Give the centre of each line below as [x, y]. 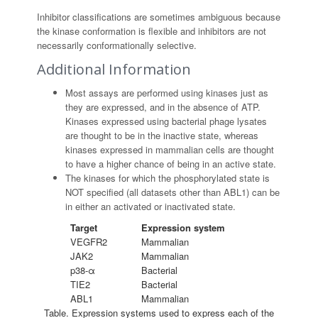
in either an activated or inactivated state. [151, 206]
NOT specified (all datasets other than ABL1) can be [173, 192]
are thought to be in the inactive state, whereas [162, 135]
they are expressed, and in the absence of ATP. [163, 107]
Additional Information [114, 69]
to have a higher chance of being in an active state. [171, 164]
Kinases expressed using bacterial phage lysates [166, 121]
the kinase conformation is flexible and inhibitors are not [152, 31]
